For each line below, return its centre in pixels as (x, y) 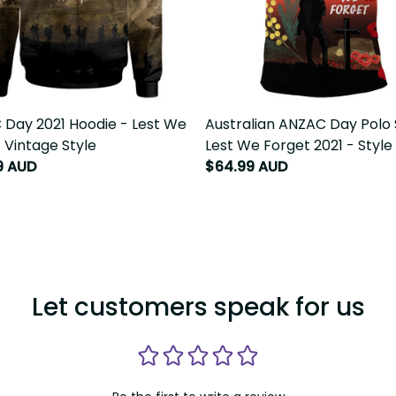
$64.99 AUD (246, 166)
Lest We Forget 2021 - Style (299, 145)
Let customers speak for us (198, 307)
